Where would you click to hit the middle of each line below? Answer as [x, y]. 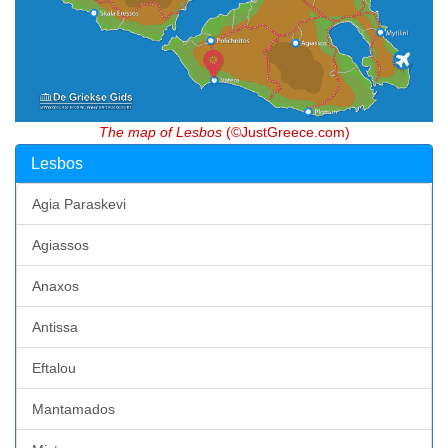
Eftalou [54, 367]
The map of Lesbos [160, 131]
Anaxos [55, 285]
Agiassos [60, 244]
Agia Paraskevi [79, 203]
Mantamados [73, 408]
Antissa [55, 326]
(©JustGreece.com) [285, 131]
